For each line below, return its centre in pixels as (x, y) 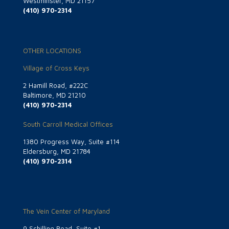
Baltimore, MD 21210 (54, 95)
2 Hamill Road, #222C (55, 86)
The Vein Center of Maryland (66, 211)
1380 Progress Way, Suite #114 (71, 142)
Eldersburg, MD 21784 (57, 152)
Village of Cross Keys (56, 68)
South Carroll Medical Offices (68, 124)
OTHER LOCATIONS (52, 51)
